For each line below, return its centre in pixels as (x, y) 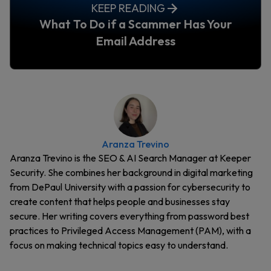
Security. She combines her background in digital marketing (131, 172)
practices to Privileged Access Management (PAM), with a (130, 230)
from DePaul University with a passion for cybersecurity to (130, 187)
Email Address (135, 41)
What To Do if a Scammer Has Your (135, 24)
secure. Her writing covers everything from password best (129, 216)
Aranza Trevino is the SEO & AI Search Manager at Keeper (130, 158)
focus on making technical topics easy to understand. (119, 245)
